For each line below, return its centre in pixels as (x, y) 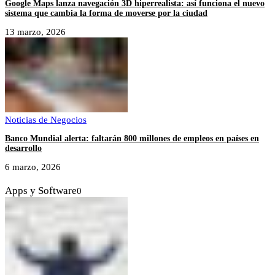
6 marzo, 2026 (33, 167)
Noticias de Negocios (46, 119)
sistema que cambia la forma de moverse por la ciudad (106, 13)
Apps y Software (41, 190)
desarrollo (23, 148)
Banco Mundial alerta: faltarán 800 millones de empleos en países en (132, 138)
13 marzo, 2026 (35, 32)
